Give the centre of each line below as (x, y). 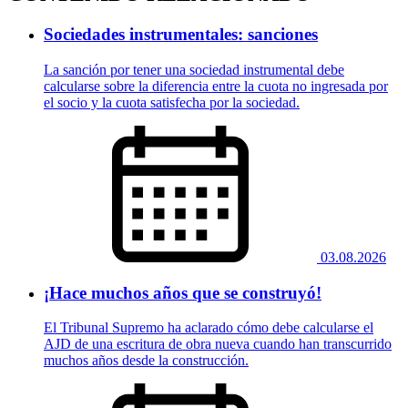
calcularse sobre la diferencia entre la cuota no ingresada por (216, 86)
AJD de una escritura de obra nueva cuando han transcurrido (218, 344)
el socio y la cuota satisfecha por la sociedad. (172, 102)
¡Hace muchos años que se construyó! (183, 292)
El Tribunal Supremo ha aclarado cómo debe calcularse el (209, 328)
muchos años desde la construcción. (146, 361)
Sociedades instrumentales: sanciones (181, 35)
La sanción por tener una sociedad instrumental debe (194, 69)
